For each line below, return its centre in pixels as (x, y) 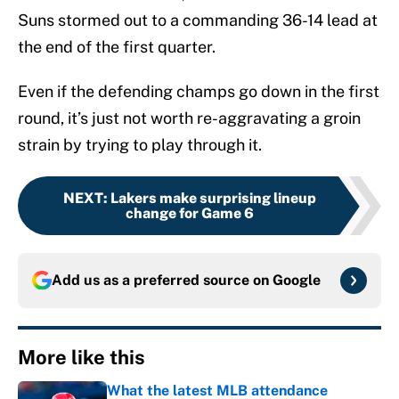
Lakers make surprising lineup (213, 199)
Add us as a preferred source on (162, 281)
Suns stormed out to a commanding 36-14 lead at (198, 20)
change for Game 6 (190, 214)
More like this (81, 358)
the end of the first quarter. (117, 47)
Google (297, 281)
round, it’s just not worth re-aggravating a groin (189, 118)
